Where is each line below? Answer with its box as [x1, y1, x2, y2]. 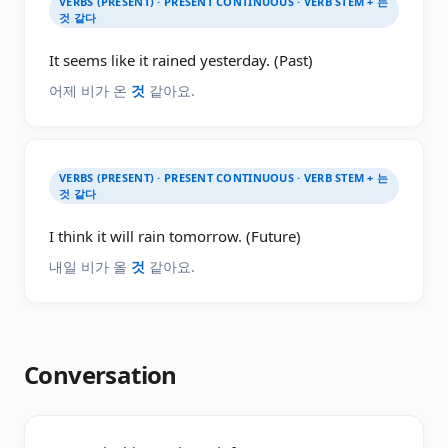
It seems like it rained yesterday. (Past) [49, 50, 313, 70]
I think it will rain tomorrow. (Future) [49, 226, 301, 246]
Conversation [24, 358, 177, 391]
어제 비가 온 [49, 81, 131, 100]
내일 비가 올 [49, 257, 131, 276]
